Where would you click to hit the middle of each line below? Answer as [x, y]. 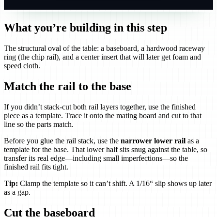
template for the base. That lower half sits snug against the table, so [106, 149]
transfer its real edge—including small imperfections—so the [96, 158]
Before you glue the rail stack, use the [62, 140]
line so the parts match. [39, 124]
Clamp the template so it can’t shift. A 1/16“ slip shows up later [115, 183]
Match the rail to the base [68, 86]
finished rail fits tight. [36, 167]
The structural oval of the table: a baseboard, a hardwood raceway [104, 48]
